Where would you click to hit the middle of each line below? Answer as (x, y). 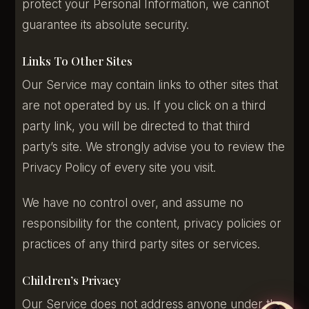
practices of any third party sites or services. (141, 244)
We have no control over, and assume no (133, 202)
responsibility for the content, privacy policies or (152, 223)
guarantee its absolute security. (106, 24)
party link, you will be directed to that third (136, 127)
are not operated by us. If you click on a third (144, 106)
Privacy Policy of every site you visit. (119, 168)
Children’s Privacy (72, 280)
